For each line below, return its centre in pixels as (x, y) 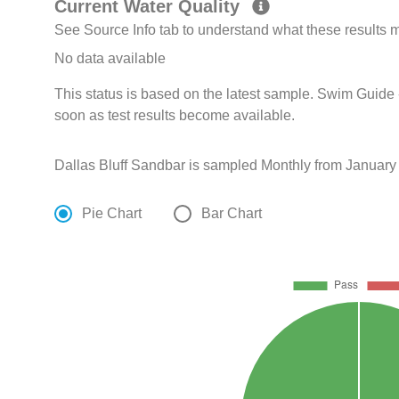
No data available (110, 59)
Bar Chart (232, 214)
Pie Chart (112, 214)
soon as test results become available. (175, 116)
